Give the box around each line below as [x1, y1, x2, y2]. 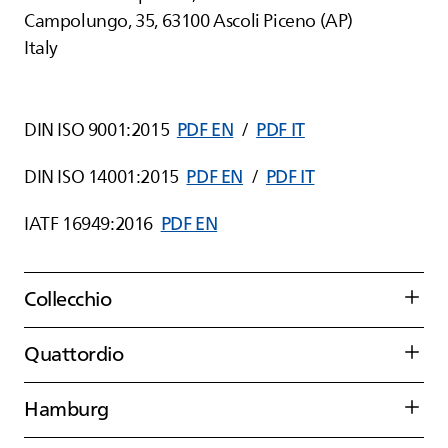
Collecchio [24, 283, 112, 317]
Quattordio [24, 338, 124, 372]
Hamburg [24, 393, 109, 427]
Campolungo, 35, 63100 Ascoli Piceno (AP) [24, 6, 354, 35]
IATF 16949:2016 [24, 209, 153, 238]
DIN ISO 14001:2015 [24, 162, 179, 191]
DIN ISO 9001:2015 [24, 115, 170, 144]
